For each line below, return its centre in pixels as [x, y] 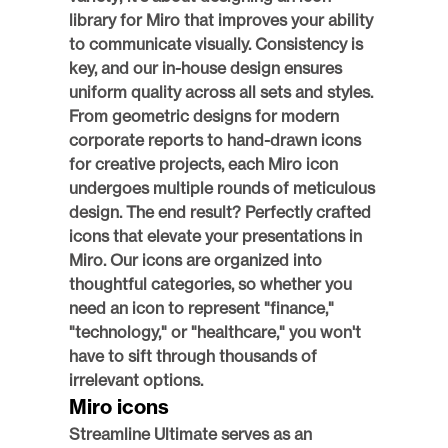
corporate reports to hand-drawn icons [215, 140]
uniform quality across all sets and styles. [221, 92]
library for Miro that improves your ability [221, 20]
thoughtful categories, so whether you [210, 284]
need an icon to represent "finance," [201, 308]
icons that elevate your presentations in [215, 236]
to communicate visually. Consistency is [216, 44]
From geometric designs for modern [204, 116]
